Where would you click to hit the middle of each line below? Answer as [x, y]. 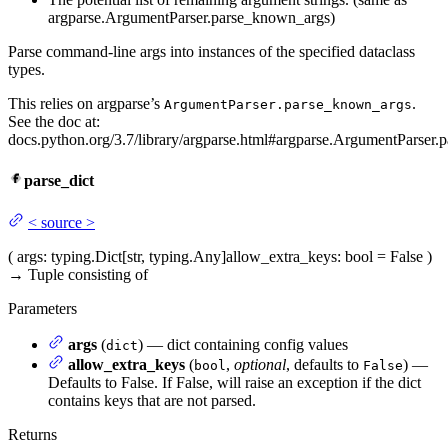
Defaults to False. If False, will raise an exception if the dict [234, 382]
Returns [32, 434]
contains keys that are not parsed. [152, 400]
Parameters [42, 308]
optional [260, 364]
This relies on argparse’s [86, 104]
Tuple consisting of [88, 274]
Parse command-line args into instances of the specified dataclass [211, 52]
